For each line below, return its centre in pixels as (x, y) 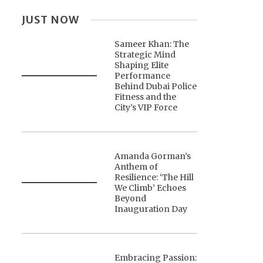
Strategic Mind (145, 55)
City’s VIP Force (146, 108)
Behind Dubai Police (156, 87)
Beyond (131, 199)
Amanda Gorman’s (153, 156)
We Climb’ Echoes (151, 188)
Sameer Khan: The (152, 44)
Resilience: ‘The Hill (154, 178)
